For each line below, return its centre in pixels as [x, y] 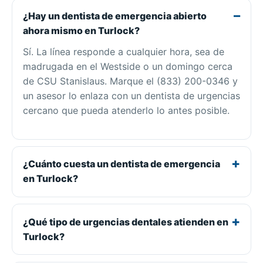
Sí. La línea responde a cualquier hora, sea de [123, 52]
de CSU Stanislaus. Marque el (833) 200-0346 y [130, 81]
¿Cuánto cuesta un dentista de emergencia [121, 164]
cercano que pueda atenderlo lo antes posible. [126, 111]
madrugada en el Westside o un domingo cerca [127, 67]
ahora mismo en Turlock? [81, 31]
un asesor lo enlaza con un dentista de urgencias [131, 96]
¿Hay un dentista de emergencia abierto [114, 16]
